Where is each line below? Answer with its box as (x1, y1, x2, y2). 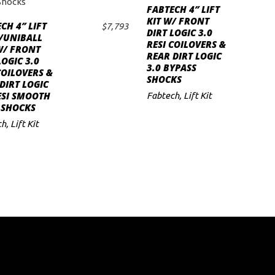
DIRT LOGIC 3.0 (147, 26, 212, 39)
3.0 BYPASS (147, 61, 196, 74)
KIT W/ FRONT (147, 15, 209, 27)
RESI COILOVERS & (147, 38, 226, 50)
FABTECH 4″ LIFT (147, 3, 220, 15)
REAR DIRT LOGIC (147, 50, 222, 62)
